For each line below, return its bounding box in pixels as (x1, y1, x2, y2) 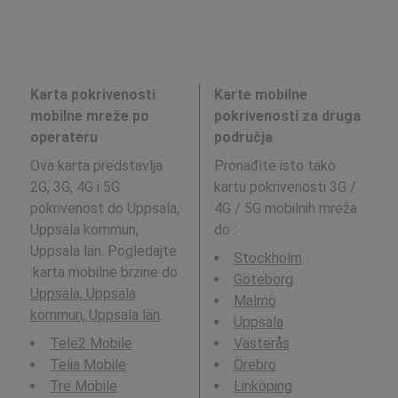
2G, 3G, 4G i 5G (29, 179, 120, 195)
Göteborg (233, 271, 293, 288)
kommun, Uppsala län (29, 306, 160, 323)
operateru (29, 129, 98, 146)
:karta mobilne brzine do (29, 264, 178, 281)
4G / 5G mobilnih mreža (213, 200, 357, 217)
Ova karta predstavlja (29, 157, 163, 174)
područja (213, 129, 273, 146)
